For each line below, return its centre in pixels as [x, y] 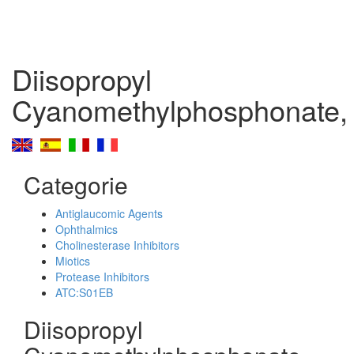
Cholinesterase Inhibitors [117, 245]
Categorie [76, 185]
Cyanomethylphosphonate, [180, 109]
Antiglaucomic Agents [109, 213]
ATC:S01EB [84, 292]
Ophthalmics [87, 229]
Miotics [73, 261]
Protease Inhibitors [102, 277]
